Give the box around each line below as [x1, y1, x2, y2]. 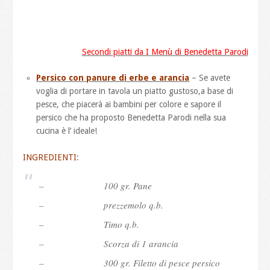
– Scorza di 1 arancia [39, 237, 179, 250]
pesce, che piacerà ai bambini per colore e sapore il [36, 99, 222, 109]
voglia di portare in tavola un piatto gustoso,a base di [36, 86, 234, 96]
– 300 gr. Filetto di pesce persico [39, 256, 221, 269]
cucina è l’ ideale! [36, 125, 98, 136]
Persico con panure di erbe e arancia [36, 72, 190, 83]
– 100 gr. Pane [39, 179, 152, 192]
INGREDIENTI [23, 152, 77, 162]
